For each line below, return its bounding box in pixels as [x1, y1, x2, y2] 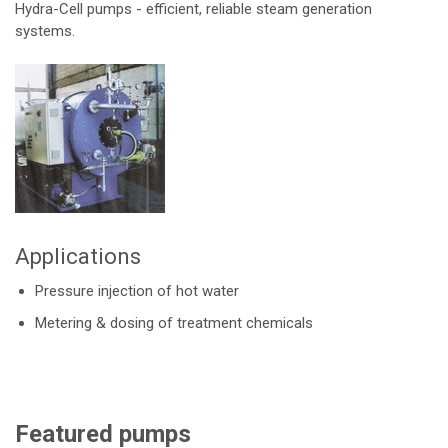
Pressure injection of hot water [35, 282, 239, 301]
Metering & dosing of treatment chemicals [35, 314, 313, 333]
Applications [15, 244, 141, 270]
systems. [15, 22, 75, 41]
